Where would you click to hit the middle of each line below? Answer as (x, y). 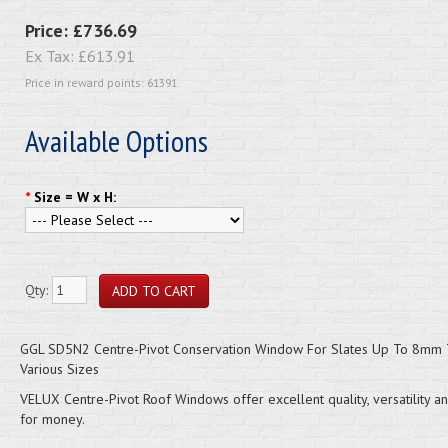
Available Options (116, 140)
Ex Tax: (51, 56)
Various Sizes (59, 369)
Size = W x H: (74, 197)
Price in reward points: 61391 (100, 82)
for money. (52, 419)
